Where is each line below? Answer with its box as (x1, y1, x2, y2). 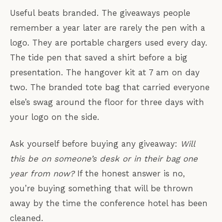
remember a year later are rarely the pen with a (10, 23, 205, 33)
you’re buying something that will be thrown (10, 183, 193, 194)
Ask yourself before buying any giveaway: (10, 139, 180, 149)
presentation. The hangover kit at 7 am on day (10, 67, 200, 78)
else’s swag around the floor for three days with (10, 97, 204, 108)
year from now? (10, 168, 74, 179)
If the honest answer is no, (74, 168, 185, 179)
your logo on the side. (10, 112, 99, 122)
